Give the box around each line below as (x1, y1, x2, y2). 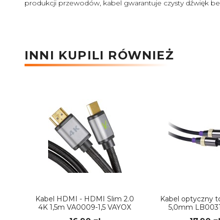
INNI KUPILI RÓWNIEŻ (25, 48, 174, 63)
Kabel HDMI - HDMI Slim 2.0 (35, 194, 134, 204)
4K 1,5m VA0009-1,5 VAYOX (38, 203, 131, 212)
